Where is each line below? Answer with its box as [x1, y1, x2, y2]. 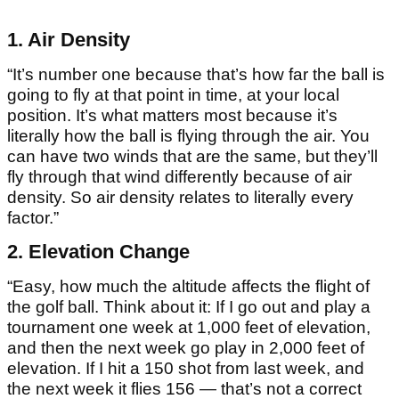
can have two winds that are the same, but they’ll [7, 147, 378, 167]
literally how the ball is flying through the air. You [7, 126, 370, 146]
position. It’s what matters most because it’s [7, 106, 338, 126]
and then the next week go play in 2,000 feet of [7, 338, 364, 358]
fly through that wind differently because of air [7, 167, 352, 187]
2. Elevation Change [7, 240, 190, 264]
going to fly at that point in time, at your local [7, 85, 339, 105]
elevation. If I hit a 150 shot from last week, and [7, 359, 364, 379]
